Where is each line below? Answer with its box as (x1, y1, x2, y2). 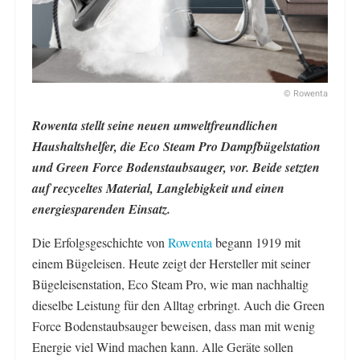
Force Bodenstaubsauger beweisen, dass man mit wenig (32, 317, 315, 334)
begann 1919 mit (212, 233, 301, 251)
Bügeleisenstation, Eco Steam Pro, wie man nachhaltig (32, 275, 309, 292)
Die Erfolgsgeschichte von (32, 233, 165, 251)
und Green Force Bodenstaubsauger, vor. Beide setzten (32, 157, 320, 176)
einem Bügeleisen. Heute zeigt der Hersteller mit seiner (32, 254, 310, 272)
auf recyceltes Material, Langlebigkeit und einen (32, 178, 284, 197)
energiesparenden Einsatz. (32, 199, 170, 218)
